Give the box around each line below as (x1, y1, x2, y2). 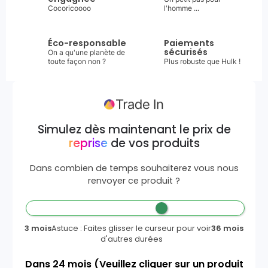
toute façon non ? (48, 57, 106, 66)
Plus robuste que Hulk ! (164, 57, 240, 66)
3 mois (24, 223, 51, 233)
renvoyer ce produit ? (88, 174, 180, 187)
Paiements (164, 37, 214, 50)
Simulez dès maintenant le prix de (37, 121, 231, 138)
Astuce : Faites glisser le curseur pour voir (51, 223, 211, 233)
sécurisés (164, 46, 208, 59)
